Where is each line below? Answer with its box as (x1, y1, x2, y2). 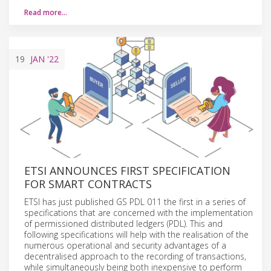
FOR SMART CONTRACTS (24, 176, 152, 191)
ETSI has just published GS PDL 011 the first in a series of (24, 195, 246, 207)
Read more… (24, 7, 67, 18)
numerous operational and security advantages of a (24, 239, 226, 251)
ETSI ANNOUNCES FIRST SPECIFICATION (24, 163, 230, 178)
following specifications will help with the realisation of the (24, 228, 249, 240)
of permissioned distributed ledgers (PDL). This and (24, 217, 223, 229)
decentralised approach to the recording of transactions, (24, 250, 246, 262)
